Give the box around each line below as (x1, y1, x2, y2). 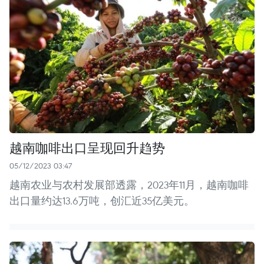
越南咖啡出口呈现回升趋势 (9, 138, 165, 156)
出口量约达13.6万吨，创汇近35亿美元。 (9, 193, 194, 207)
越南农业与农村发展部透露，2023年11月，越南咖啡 (9, 177, 249, 192)
